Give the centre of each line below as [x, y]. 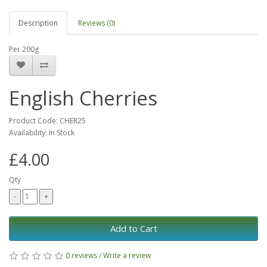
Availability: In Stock [42, 132]
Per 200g [24, 49]
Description [38, 23]
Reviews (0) [97, 23]
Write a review [127, 255]
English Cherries [83, 98]
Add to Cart [133, 228]
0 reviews [81, 255]
